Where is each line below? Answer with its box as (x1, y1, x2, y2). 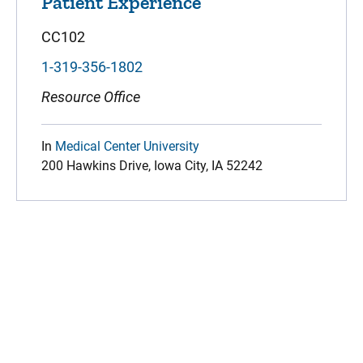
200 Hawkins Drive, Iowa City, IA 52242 (41, 157, 263, 173)
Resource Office (41, 88, 140, 105)
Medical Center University (55, 138, 199, 154)
